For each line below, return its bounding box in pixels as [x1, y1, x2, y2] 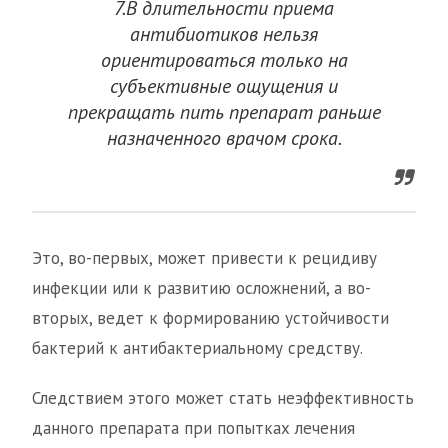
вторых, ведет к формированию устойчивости [32, 307, 389, 330]
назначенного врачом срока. [106, 125, 342, 152]
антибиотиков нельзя [130, 21, 318, 48]
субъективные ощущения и [110, 73, 338, 100]
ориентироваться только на [100, 47, 348, 74]
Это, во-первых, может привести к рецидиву [32, 247, 377, 270]
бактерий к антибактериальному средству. [32, 337, 363, 360]
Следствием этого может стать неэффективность [32, 387, 414, 410]
